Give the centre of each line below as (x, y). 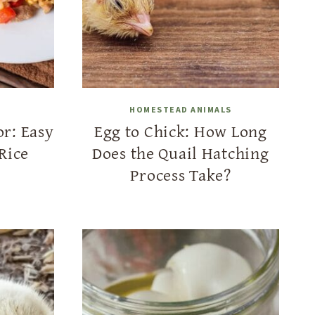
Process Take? (180, 174)
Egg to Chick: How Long (180, 131)
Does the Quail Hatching (180, 153)
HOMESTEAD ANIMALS (181, 109)
